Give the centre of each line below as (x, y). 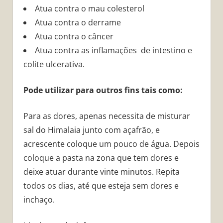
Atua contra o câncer (74, 37)
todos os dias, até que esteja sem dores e (101, 186)
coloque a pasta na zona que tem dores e (101, 158)
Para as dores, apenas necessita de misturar (107, 116)
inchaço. (39, 200)
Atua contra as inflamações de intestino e (113, 51)
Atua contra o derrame (78, 23)
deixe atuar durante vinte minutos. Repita (101, 172)
